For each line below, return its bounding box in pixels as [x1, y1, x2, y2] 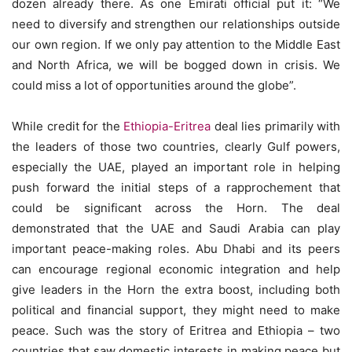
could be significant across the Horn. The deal [12, 200, 340, 215]
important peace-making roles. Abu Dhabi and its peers [12, 241, 340, 256]
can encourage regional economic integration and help [12, 262, 340, 277]
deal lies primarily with [211, 119, 340, 134]
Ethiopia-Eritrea [123, 119, 211, 134]
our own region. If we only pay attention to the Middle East [12, 37, 340, 52]
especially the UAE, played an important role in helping [12, 159, 340, 174]
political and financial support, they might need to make [12, 302, 340, 317]
